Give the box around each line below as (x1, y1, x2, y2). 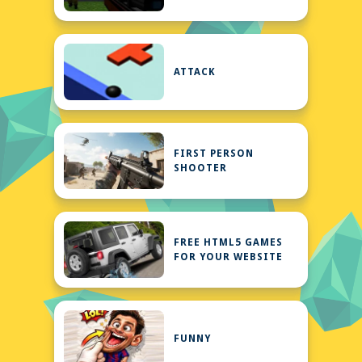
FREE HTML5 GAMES (174, 237, 284, 248)
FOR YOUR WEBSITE (174, 251, 284, 263)
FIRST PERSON (174, 148, 255, 159)
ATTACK (174, 66, 217, 78)
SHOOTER (174, 162, 228, 174)
